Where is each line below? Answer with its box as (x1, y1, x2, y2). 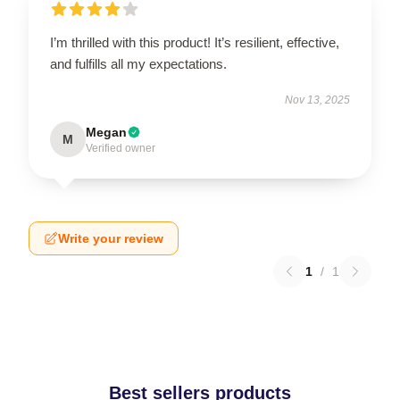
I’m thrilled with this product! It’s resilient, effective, (50, 34, 339, 50)
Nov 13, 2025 (285, 93, 350, 106)
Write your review (58, 230, 163, 246)
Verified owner (86, 141, 155, 154)
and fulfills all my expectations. (50, 55, 227, 71)
